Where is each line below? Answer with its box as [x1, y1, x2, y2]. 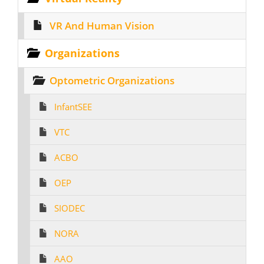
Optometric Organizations [49, 74, 174, 87]
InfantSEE [54, 101, 92, 113]
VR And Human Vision [49, 19, 154, 32]
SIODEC [54, 202, 85, 214]
